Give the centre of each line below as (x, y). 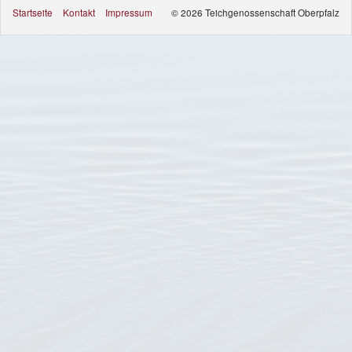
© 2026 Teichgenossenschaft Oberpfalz (255, 12)
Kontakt (79, 12)
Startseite (33, 12)
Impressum (129, 12)
